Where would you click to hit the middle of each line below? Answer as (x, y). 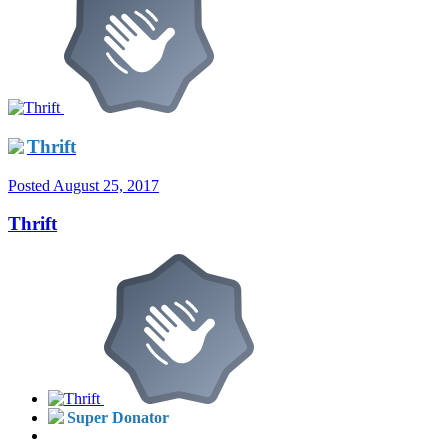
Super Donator (118, 417)
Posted (30, 185)
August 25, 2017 (106, 185)
